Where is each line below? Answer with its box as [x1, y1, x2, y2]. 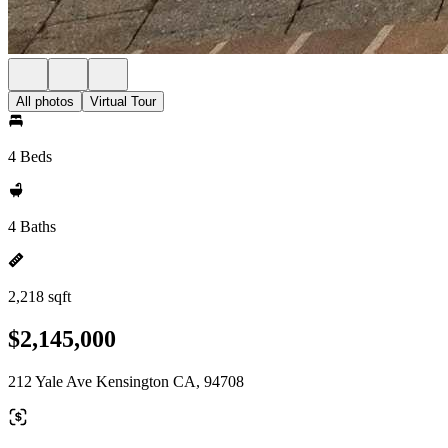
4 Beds [8, 148, 52, 165]
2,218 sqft [8, 288, 71, 305]
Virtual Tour [90, 94, 156, 109]
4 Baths [8, 218, 56, 235]
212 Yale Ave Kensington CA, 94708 [8, 372, 244, 390]
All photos [16, 94, 74, 109]
